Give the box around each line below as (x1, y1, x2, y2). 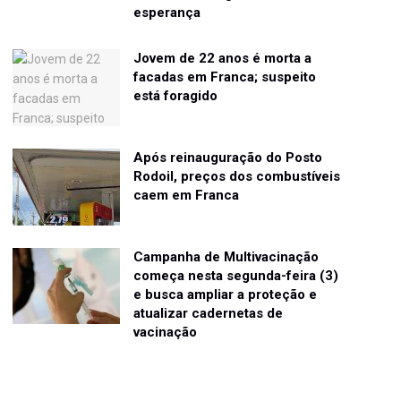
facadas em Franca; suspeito (133, 68, 317, 85)
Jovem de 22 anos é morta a (133, 49, 312, 66)
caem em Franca (133, 186, 240, 203)
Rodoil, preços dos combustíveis (133, 167, 341, 184)
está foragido (133, 87, 218, 104)
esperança (133, 4, 205, 21)
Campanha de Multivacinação (133, 248, 320, 265)
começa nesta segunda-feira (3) (133, 267, 339, 284)
